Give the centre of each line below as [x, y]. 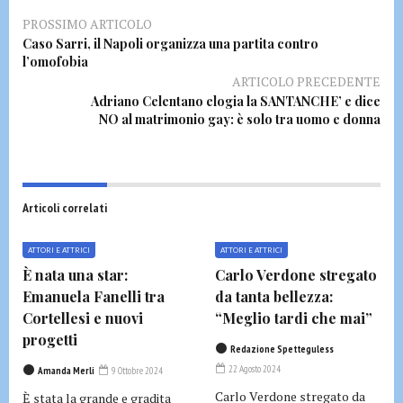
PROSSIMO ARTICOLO [87, 24]
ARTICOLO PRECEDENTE [306, 81]
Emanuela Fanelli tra [94, 296]
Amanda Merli [66, 371]
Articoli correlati [65, 208]
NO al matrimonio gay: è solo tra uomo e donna [240, 119]
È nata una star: [75, 275]
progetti [50, 340]
